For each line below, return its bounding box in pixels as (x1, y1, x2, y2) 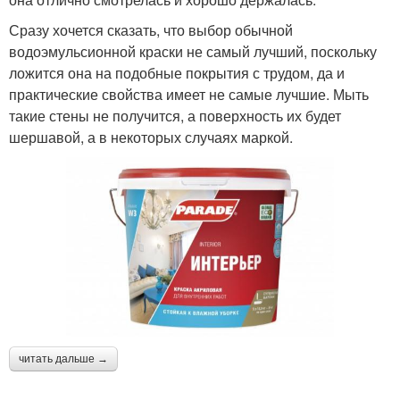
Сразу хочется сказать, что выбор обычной (9, 19, 293, 40)
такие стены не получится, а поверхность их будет (9, 104, 341, 126)
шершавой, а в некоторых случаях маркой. (9, 126, 293, 147)
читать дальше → (19, 352, 108, 365)
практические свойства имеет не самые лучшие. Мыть (9, 83, 369, 104)
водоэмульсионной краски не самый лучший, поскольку (9, 40, 377, 62)
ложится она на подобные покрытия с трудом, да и (9, 62, 345, 83)
